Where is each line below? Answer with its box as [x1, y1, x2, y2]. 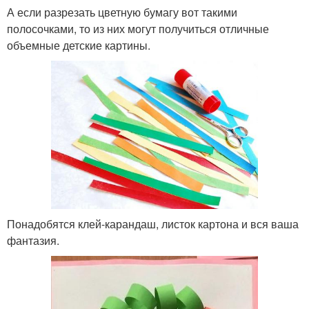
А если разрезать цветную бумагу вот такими [7, 4, 237, 21]
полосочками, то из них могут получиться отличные [7, 21, 269, 37]
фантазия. [7, 232, 59, 248]
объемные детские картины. [7, 37, 150, 54]
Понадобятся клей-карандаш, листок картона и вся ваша [7, 215, 299, 232]
